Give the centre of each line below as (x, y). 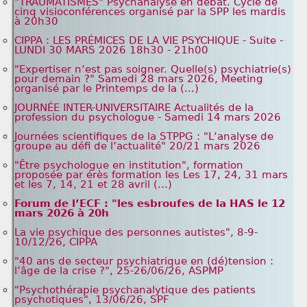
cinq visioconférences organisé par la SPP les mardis (150, 12)
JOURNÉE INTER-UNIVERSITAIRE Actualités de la (134, 108)
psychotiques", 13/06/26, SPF (92, 299)
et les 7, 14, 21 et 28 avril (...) (93, 184)
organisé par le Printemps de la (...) (107, 88)
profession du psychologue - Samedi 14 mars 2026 (148, 117)
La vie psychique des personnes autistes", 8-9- (136, 232)
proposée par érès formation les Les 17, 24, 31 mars (151, 175)
